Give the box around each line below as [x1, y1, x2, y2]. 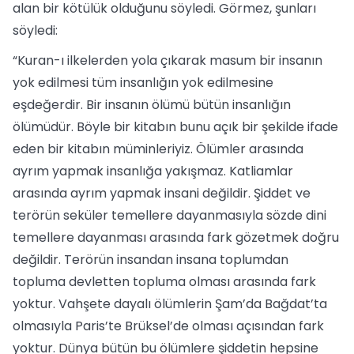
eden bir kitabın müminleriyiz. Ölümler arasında [13, 140, 303, 158]
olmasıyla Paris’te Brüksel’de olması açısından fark [13, 317, 324, 335]
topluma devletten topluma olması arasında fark [13, 273, 316, 291]
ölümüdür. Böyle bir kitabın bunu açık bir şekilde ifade [13, 118, 338, 136]
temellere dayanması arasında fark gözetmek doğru [13, 228, 339, 247]
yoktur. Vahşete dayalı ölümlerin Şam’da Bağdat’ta [13, 295, 327, 313]
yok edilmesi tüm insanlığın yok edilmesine [13, 73, 273, 92]
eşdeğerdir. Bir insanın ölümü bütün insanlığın [13, 96, 291, 114]
